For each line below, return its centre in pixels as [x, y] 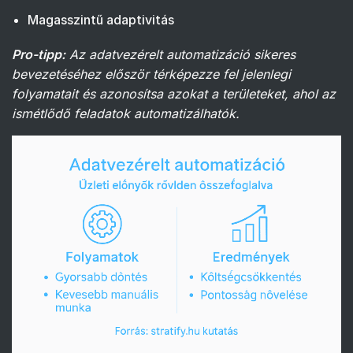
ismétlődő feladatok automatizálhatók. [126, 113]
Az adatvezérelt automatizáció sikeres [182, 54]
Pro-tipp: [39, 54]
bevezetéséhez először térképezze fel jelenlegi [151, 74]
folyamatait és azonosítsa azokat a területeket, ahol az [174, 93]
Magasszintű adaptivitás [101, 19]
